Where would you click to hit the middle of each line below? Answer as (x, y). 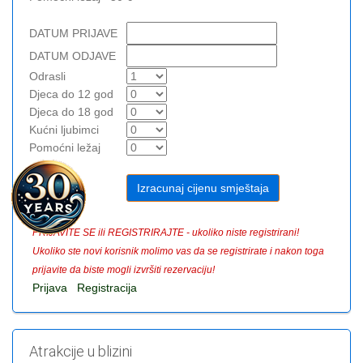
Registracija (107, 287)
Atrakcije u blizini (81, 351)
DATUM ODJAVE (73, 56)
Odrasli (47, 76)
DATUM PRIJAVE (73, 33)
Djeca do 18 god (71, 111)
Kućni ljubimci (64, 129)
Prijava (50, 287)
